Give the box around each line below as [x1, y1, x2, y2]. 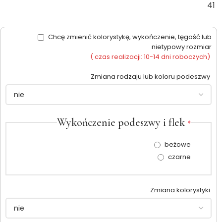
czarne [168, 152, 191, 162]
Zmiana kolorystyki [150, 185, 212, 195]
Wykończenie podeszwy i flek [57, 116, 187, 129]
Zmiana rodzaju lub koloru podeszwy [91, 72, 212, 82]
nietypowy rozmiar [152, 42, 212, 52]
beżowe [165, 140, 191, 150]
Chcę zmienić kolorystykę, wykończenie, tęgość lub [47, 32, 212, 42]
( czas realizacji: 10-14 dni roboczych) [90, 52, 210, 62]
